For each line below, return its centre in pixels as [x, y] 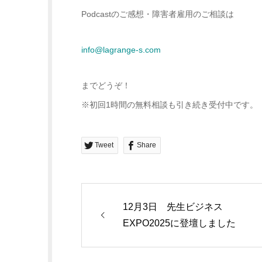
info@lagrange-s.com [121, 50]
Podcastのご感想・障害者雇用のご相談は [158, 14]
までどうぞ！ [106, 86]
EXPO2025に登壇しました [179, 223]
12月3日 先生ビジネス [173, 207]
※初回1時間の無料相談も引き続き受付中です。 [170, 105]
